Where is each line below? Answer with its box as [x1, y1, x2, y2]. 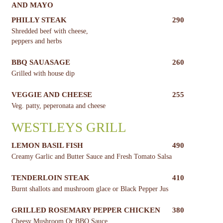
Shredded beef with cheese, [11, 27, 88, 35]
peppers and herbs [11, 37, 62, 45]
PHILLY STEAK [11, 16, 67, 24]
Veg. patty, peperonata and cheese [11, 102, 106, 110]
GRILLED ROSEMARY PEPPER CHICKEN [11, 206, 160, 215]
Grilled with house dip [11, 70, 75, 78]
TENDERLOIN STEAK [11, 174, 90, 182]
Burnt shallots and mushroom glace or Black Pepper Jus [11, 185, 168, 193]
